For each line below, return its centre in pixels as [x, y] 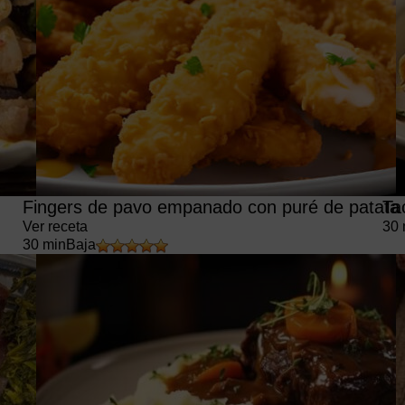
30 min [44, 245]
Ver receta [55, 226]
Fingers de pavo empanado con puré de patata [211, 207]
